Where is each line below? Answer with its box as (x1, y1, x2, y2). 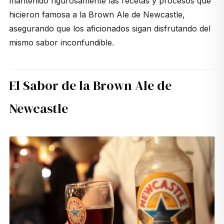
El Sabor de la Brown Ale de (8, 76, 171, 95)
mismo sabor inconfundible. (8, 37, 114, 48)
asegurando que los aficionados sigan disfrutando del (8, 23, 210, 34)
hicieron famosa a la (8, 9, 88, 20)
